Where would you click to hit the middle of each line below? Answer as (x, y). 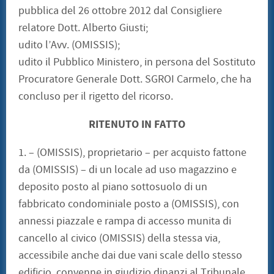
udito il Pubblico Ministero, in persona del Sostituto (137, 62)
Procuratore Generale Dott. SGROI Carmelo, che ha (135, 80)
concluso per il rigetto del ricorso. (96, 97)
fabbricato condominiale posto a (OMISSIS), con (129, 204)
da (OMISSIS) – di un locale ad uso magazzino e (128, 170)
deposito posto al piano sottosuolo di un (113, 187)
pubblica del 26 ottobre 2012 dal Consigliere (120, 11)
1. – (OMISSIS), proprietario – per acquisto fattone (132, 153)
